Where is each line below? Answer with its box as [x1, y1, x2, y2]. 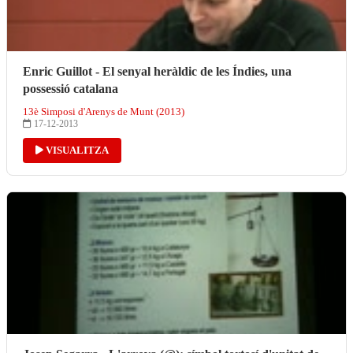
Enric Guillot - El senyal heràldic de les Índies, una [23, 64, 292, 78]
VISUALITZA [43, 143, 109, 156]
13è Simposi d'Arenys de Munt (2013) [23, 105, 184, 117]
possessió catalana [23, 81, 118, 95]
